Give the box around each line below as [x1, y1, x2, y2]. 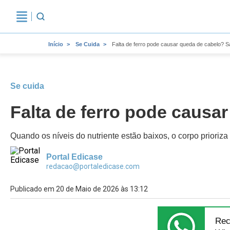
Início [48, 41, 63, 47]
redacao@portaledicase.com [46, 162, 140, 170]
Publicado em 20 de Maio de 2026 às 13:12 [10, 185, 148, 193]
